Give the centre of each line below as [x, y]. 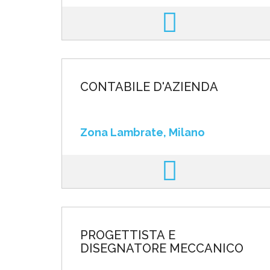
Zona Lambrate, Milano [143, 132]
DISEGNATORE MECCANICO [162, 248]
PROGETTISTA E [128, 235]
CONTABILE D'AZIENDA [149, 87]
